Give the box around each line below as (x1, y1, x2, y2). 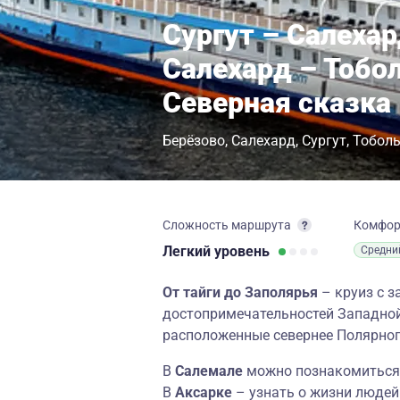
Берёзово (162, 132, 225, 149)
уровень (214, 243, 270, 260)
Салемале (175, 362, 243, 379)
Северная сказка (162, 86, 391, 120)
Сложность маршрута (162, 218, 291, 232)
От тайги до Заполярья (162, 284, 318, 301)
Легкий (162, 243, 214, 260)
